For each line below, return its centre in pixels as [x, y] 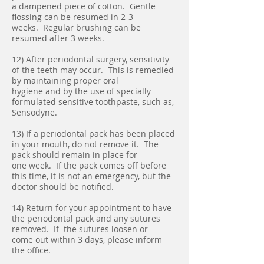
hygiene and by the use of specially [81, 91]
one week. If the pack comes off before [89, 165]
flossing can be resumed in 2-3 [72, 17]
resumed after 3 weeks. [58, 38]
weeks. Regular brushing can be [76, 27]
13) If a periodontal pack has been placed [93, 133]
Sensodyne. [34, 112]
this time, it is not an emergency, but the [91, 176]
